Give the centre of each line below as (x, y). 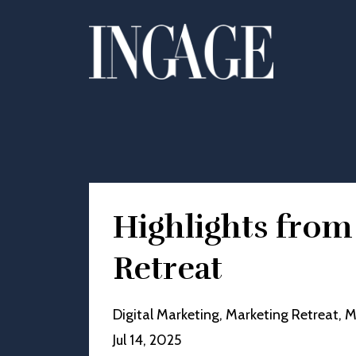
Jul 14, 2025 (147, 340)
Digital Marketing (166, 315)
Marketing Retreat (282, 315)
